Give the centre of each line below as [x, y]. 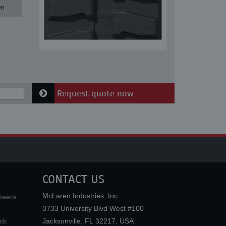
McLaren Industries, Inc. [81, 196]
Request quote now [94, 93]
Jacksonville [61, 221]
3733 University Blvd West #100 [93, 208]
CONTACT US [73, 179]
